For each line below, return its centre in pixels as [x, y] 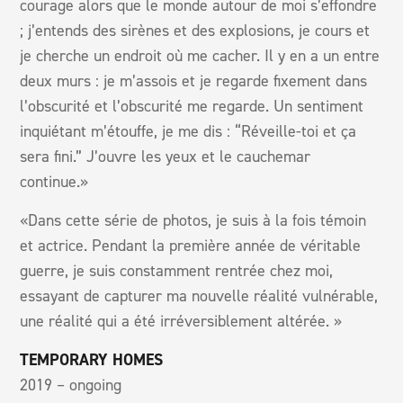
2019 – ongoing [71, 385]
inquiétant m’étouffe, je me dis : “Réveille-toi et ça [188, 131]
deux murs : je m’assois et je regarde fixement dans [194, 81]
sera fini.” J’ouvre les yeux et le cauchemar [166, 156]
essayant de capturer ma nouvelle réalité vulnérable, [199, 296]
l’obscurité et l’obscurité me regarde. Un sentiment [192, 106]
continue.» [54, 181]
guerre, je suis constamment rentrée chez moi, [177, 270]
